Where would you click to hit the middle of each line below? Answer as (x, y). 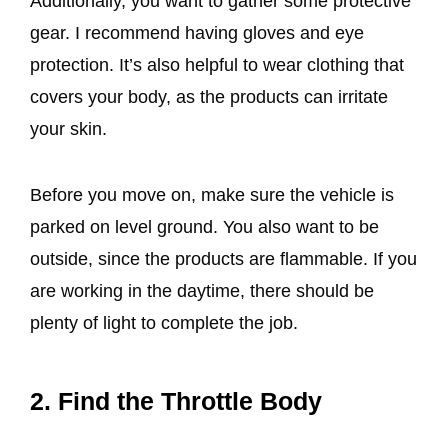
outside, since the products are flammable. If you (223, 259)
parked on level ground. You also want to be (204, 227)
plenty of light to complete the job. (166, 323)
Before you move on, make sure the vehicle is (212, 195)
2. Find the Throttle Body (176, 401)
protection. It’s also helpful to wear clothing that (217, 64)
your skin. (71, 128)
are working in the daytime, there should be (202, 291)
